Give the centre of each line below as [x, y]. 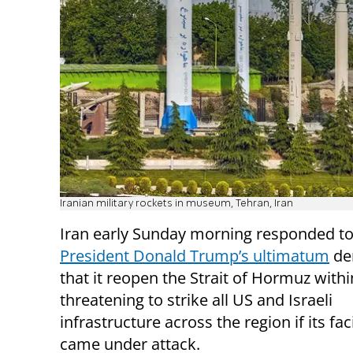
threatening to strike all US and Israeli [196, 300]
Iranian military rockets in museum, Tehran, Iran [176, 204]
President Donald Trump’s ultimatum [195, 256]
